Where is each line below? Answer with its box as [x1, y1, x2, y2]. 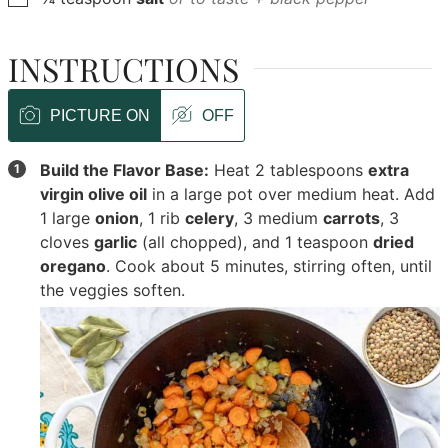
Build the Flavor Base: [40, 160, 210, 181]
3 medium [243, 208, 324, 229]
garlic [94, 232, 138, 253]
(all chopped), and [137, 232, 286, 253]
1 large [40, 208, 96, 229]
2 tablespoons [255, 160, 369, 181]
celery [185, 208, 235, 229]
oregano [40, 256, 107, 277]
